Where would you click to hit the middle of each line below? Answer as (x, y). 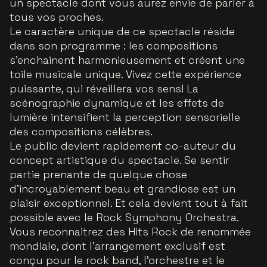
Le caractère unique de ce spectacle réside (122, 32)
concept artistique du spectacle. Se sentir (119, 160)
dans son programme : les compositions (114, 46)
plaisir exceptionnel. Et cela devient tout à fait (129, 203)
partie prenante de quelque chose (98, 175)
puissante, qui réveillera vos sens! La (104, 89)
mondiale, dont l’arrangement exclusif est (117, 246)
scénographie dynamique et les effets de (117, 103)
